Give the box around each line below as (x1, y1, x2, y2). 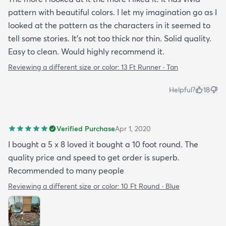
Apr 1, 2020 (115, 124, 151, 134)
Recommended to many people (8, 165, 124, 176)
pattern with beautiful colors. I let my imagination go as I (8, 7, 217, 18)
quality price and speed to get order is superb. (8, 152, 180, 163)
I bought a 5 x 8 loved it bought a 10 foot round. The (8, 139, 198, 150)
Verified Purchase (56, 124, 115, 134)
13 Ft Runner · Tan (121, 63, 178, 72)
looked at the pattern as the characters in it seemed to (8, 20, 210, 31)
